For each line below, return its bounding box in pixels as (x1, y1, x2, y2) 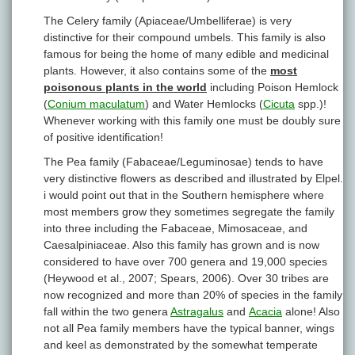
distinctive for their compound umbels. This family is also (44, 31, 326, 44)
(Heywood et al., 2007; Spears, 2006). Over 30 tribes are (44, 272, 329, 285)
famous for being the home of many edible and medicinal (44, 48, 329, 61)
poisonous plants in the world (44, 81, 207, 94)
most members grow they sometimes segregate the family (44, 205, 334, 219)
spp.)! (295, 97, 326, 111)
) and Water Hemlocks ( (145, 97, 263, 111)
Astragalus (170, 305, 223, 319)
